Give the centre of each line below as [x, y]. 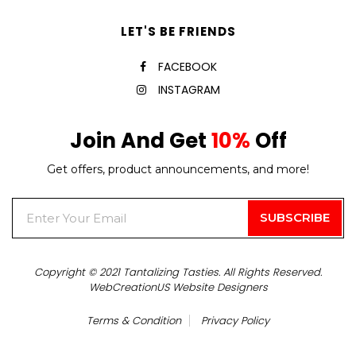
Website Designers [220, 287]
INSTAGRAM [189, 89]
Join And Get [140, 140]
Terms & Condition [134, 320]
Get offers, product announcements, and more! [178, 169]
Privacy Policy [235, 320]
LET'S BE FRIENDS [178, 31]
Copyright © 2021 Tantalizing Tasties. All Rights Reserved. [178, 272]
